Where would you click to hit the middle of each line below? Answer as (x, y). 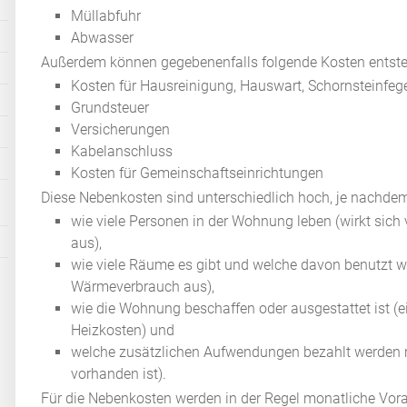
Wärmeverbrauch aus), (143, 287)
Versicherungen (121, 130)
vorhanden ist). (119, 374)
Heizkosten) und (123, 331)
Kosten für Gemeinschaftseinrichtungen (198, 174)
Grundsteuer (110, 108)
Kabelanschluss (122, 152)
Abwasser (103, 38)
